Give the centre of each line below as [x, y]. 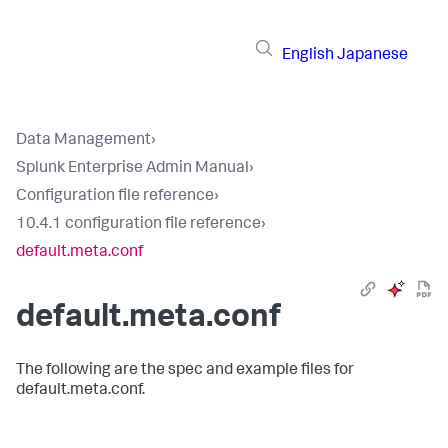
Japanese [372, 55]
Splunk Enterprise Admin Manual [132, 169]
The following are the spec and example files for [185, 371]
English [308, 55]
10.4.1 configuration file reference [138, 225]
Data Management [83, 141]
